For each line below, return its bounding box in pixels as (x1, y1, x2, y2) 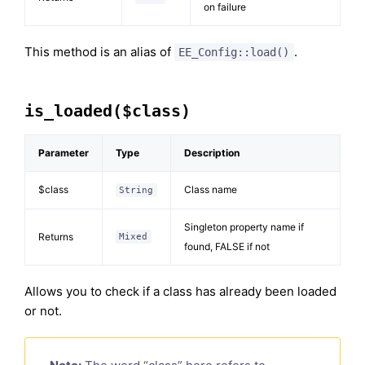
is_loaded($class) (24, 101, 191, 121)
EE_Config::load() (178, 46, 290, 59)
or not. (24, 303, 62, 319)
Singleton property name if (184, 221, 304, 233)
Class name (184, 183, 237, 196)
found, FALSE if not (184, 240, 270, 253)
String (119, 185, 154, 196)
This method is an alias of (24, 44, 174, 60)
